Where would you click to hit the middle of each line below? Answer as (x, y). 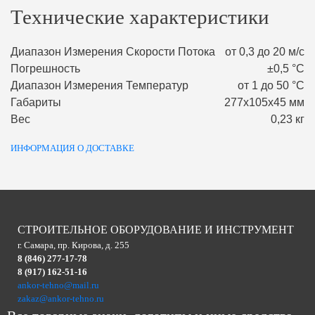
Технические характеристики (140, 17)
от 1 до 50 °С (271, 86)
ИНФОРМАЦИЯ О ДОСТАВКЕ (72, 148)
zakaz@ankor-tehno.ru (61, 299)
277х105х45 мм (264, 103)
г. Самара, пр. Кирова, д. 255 (73, 245)
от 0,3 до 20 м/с (265, 52)
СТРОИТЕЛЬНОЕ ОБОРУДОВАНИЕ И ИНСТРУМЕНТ (156, 230)
